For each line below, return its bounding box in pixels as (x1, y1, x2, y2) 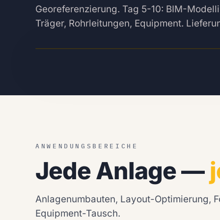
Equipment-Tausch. (35, 207, 120, 219)
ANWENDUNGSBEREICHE (35, 141, 138, 150)
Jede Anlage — (35, 156, 210, 185)
